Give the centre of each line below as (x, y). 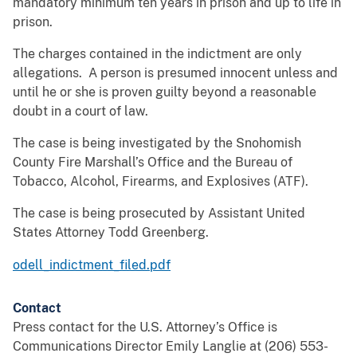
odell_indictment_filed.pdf (92, 265)
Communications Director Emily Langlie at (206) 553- (171, 347)
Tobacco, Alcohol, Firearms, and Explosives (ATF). (161, 182)
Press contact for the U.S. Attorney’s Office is (145, 328)
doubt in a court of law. (80, 112)
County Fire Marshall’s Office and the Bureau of (153, 163)
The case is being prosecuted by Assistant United (159, 214)
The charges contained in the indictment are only (157, 54)
